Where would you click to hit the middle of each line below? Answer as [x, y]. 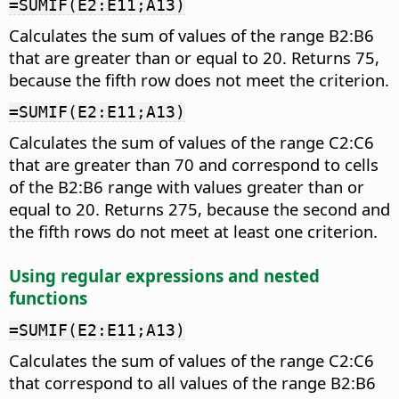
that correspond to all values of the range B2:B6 [192, 383]
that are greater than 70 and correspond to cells [194, 164]
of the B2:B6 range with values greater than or [187, 186]
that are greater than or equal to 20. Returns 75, [194, 57]
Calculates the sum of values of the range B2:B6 [191, 35]
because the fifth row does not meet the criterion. [199, 79]
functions [48, 297]
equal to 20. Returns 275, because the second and [199, 208]
